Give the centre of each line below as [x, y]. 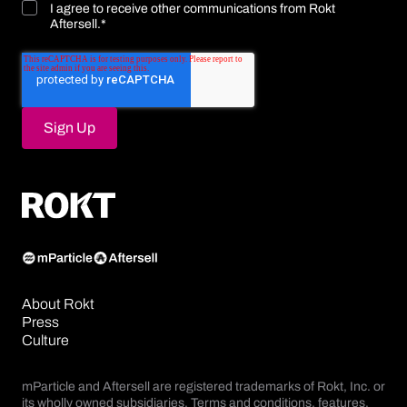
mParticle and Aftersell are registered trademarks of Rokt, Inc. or [203, 387]
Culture [45, 341]
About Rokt [58, 304]
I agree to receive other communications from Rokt [193, 9]
